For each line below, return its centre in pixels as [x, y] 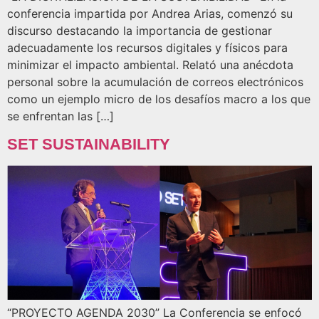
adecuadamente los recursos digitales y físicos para [147, 48]
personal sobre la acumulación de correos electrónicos [155, 82]
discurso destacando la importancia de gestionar [140, 31]
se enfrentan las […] [61, 116]
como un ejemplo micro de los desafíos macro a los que [159, 99]
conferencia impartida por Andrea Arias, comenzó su [150, 14]
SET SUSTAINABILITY [89, 144]
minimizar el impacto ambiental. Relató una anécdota [150, 65]
